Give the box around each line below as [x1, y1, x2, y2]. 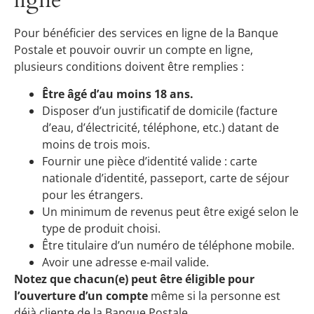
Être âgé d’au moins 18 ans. [42, 86, 193, 102]
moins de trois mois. [42, 136, 150, 152]
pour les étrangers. [42, 186, 143, 203]
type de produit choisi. [42, 220, 161, 236]
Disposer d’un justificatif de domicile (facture [42, 102, 278, 118]
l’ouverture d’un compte [14, 287, 148, 303]
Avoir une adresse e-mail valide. [42, 254, 209, 270]
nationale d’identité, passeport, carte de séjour [42, 170, 289, 186]
